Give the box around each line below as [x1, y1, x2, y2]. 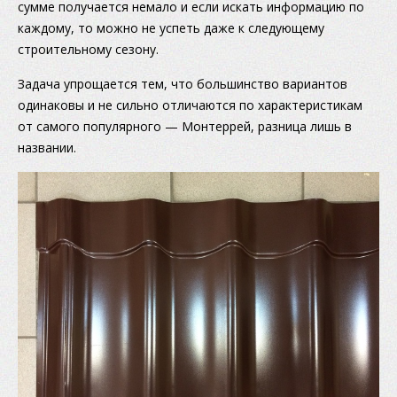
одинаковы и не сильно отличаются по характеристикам [18, 97, 362, 114]
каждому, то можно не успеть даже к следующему [18, 19, 324, 37]
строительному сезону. [18, 41, 159, 58]
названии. [18, 139, 76, 157]
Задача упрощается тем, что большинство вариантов [18, 75, 347, 93]
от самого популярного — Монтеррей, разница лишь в [18, 118, 352, 136]
